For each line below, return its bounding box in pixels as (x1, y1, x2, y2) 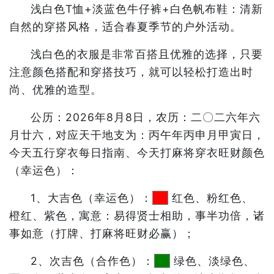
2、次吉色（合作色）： (31, 254, 155, 267)
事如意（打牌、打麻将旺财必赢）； (9, 227, 195, 240)
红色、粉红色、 (168, 191, 254, 204)
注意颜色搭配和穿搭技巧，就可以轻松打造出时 (9, 65, 253, 78)
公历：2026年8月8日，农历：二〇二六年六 (31, 111, 261, 124)
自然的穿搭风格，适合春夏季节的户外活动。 (9, 20, 242, 33)
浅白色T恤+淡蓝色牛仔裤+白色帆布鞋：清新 (31, 2, 264, 15)
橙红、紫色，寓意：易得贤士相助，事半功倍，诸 (9, 209, 265, 222)
